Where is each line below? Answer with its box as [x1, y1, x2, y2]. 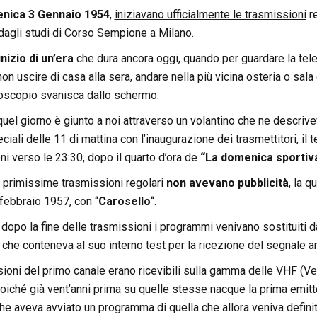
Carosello [98, 195, 151, 209]
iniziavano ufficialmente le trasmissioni [114, 8, 306, 22]
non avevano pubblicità [166, 176, 289, 190]
